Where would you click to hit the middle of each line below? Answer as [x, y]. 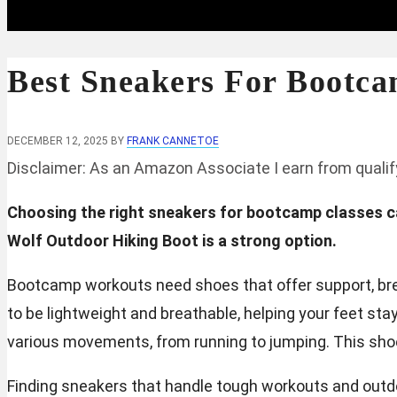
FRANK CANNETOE [173, 140]
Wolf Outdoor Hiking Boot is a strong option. [172, 240]
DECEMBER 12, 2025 [58, 140]
